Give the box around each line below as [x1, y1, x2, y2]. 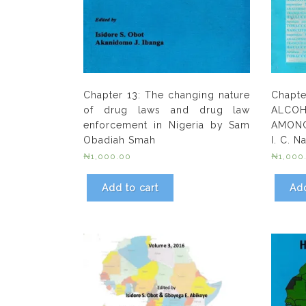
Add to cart [102, 182, 158, 194]
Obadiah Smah [83, 135, 156, 146]
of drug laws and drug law [83, 105, 251, 116]
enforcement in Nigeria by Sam [83, 120, 251, 131]
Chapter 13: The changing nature [83, 89, 251, 101]
